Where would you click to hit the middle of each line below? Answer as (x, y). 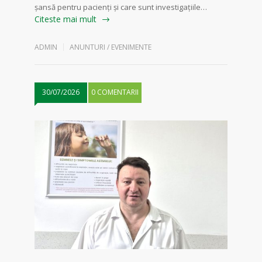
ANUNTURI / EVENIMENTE (111, 47)
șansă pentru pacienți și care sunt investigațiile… (121, 7)
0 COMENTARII (115, 92)
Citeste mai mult (65, 19)
